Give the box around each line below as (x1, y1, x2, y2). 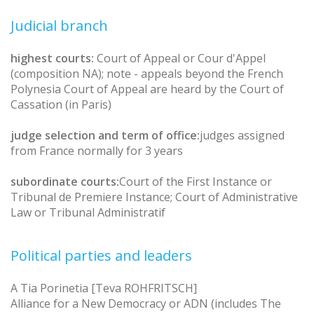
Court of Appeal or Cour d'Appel (97, 50, 266, 66)
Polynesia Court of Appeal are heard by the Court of (11, 81, 284, 97)
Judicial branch (11, 15, 108, 35)
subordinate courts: (11, 173, 119, 189)
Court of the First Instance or (119, 173, 272, 189)
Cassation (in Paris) (11, 96, 111, 112)
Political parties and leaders (11, 245, 192, 265)
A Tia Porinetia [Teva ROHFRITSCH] (11, 280, 197, 296)
